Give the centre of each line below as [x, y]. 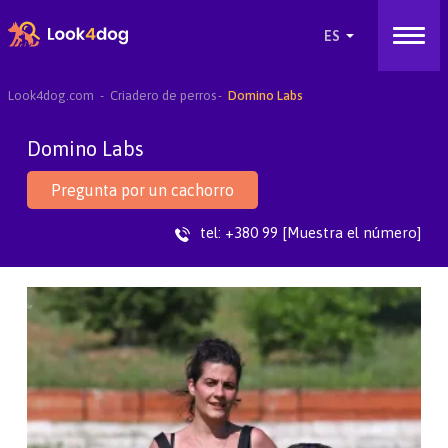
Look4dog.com [50, 95]
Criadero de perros [162, 95]
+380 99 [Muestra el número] [322, 232]
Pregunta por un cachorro [143, 190]
